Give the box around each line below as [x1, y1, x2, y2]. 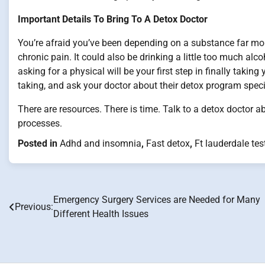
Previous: [15, 201, 53, 212]
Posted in [18, 138, 60, 149]
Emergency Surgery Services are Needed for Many [53, 194, 260, 205]
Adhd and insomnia [60, 138, 141, 149]
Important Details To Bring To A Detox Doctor [18, 14, 208, 25]
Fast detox [146, 138, 190, 149]
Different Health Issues [53, 208, 148, 219]
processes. [18, 118, 62, 129]
